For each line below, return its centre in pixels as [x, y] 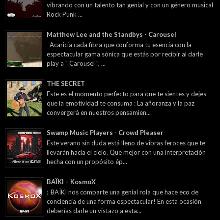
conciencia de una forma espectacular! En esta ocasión [124, 202]
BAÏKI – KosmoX [71, 181]
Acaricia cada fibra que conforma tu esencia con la [119, 45]
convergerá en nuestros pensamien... [99, 113]
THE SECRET [66, 83]
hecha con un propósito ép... [87, 162]
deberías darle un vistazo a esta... [94, 211]
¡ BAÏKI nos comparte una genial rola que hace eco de [123, 192]
